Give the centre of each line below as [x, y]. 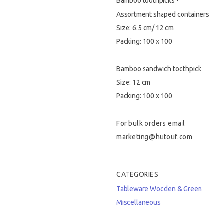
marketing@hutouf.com [154, 137]
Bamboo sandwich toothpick [159, 69]
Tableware [132, 189]
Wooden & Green [176, 189]
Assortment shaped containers [163, 14]
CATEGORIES [137, 174]
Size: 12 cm [133, 82]
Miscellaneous [138, 202]
